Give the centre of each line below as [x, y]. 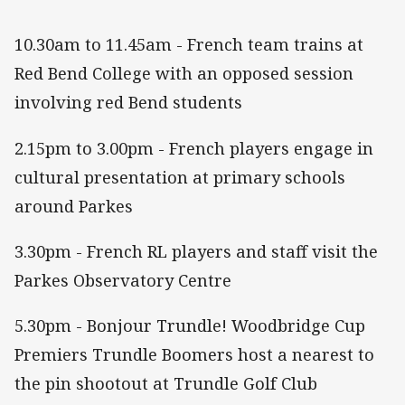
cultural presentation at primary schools [180, 177]
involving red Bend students [128, 103]
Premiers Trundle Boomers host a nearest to [194, 354]
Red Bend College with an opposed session [184, 74]
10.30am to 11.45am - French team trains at [189, 45]
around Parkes [74, 206]
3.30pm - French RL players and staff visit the [196, 251]
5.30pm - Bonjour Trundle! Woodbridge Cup [190, 325]
